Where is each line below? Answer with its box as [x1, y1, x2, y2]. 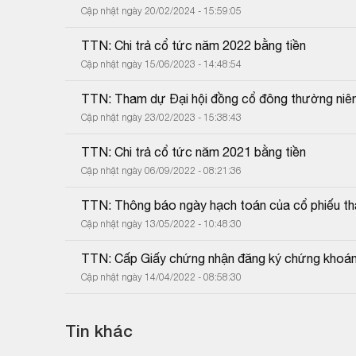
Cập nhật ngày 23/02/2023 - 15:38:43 [81, 110, 242, 123]
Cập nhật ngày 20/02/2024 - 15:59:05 [81, 4, 242, 17]
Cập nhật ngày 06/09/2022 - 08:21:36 [81, 164, 242, 176]
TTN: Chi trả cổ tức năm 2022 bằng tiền [81, 37, 306, 52]
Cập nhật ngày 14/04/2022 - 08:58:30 [81, 270, 242, 283]
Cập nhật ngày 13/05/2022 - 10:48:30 [81, 217, 242, 230]
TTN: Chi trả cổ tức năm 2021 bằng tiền [81, 144, 306, 159]
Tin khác [65, 320, 133, 341]
